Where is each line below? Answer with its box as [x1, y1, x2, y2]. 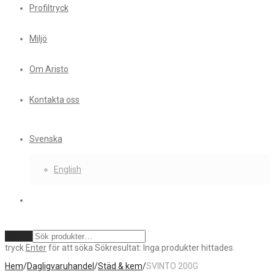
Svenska [29, 134, 62, 144]
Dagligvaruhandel [27, 261, 94, 271]
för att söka [46, 243, 93, 253]
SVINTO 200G [146, 261, 198, 271]
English [54, 165, 81, 174]
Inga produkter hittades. [143, 243, 235, 253]
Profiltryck [29, 3, 68, 13]
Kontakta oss [29, 95, 80, 105]
